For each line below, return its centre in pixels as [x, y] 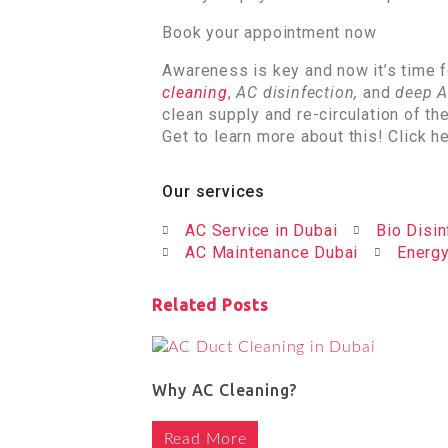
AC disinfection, [300, 92]
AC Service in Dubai [261, 230]
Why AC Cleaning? [225, 389]
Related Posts [210, 305]
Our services [214, 191]
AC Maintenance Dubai [272, 252]
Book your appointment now [269, 32]
